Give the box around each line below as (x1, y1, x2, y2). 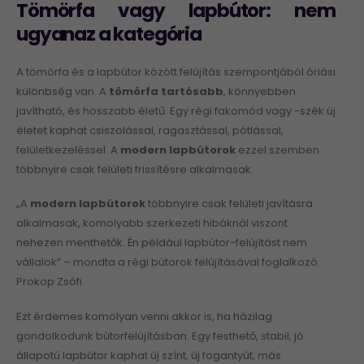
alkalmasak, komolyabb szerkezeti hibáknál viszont (16, 215, 288, 232)
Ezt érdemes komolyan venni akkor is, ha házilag (16, 308, 272, 324)
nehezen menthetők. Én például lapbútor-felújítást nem (16, 235, 307, 251)
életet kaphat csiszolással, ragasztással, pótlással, (16, 122, 284, 138)
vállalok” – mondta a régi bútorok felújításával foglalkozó (16, 254, 318, 271)
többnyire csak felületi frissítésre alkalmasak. (16, 161, 253, 177)
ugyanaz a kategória (16, 20, 201, 47)
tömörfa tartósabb (109, 83, 223, 99)
